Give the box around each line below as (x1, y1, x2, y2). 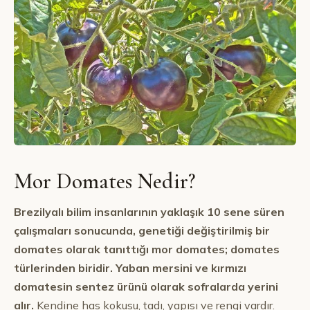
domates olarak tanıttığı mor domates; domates (14, 242, 280, 256)
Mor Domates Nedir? (14, 167, 195, 194)
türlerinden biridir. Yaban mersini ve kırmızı (14, 261, 246, 275)
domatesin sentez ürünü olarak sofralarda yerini (14, 280, 278, 293)
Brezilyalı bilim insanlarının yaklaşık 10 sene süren (14, 205, 284, 219)
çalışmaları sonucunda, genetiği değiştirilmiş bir (14, 224, 270, 237)
